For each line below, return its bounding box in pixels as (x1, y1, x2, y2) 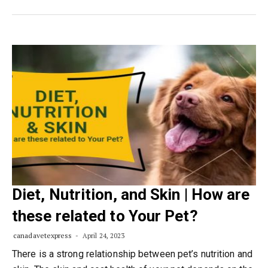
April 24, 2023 (80, 232, 125, 240)
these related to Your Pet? (12, 207, 198, 225)
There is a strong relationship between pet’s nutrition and (12, 248, 252, 260)
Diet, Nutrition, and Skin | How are (12, 185, 250, 203)
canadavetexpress (13, 231, 72, 240)
